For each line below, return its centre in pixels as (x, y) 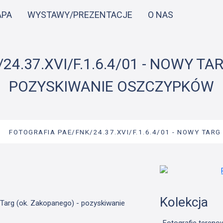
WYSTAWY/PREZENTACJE (80, 14)
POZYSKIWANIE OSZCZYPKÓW (111, 86)
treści (120, 27)
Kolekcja (184, 202)
